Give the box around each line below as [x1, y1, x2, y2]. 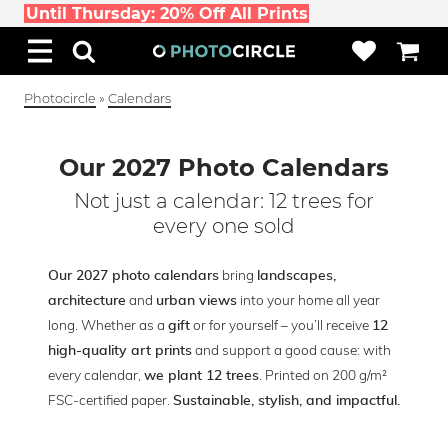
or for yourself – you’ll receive [190, 316, 372, 333]
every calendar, [48, 366, 144, 383]
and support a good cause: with [192, 341, 391, 358]
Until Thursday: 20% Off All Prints [25, 4, 308, 23]
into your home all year [237, 291, 380, 308]
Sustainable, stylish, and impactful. [173, 394, 400, 408]
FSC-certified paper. [48, 391, 173, 408]
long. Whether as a [48, 316, 168, 333]
